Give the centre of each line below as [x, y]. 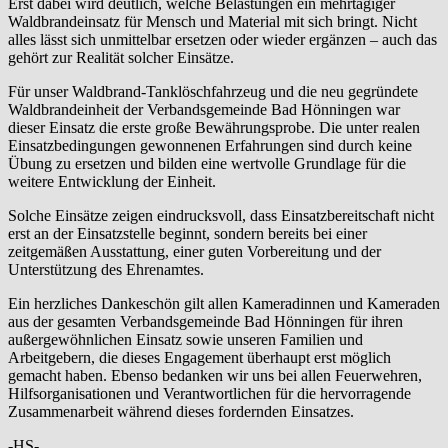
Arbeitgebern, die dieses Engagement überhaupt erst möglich [199, 357]
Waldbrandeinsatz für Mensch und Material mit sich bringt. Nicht [212, 21]
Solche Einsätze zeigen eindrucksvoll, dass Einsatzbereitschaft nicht [221, 215]
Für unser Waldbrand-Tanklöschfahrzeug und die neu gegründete [213, 91]
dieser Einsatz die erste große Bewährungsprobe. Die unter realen [214, 127]
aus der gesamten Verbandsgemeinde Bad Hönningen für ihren [205, 321]
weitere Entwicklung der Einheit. [112, 181]
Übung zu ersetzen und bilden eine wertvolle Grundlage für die [207, 163]
